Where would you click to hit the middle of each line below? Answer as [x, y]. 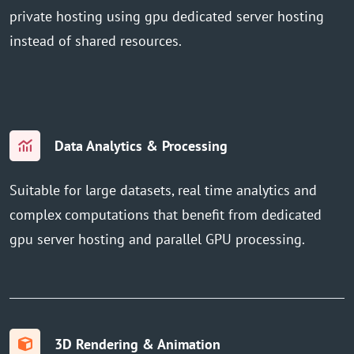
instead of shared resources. [96, 40]
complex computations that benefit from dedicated [166, 214]
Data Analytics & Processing [141, 145]
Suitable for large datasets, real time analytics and [163, 190]
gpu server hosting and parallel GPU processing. [157, 239]
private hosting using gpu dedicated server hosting [167, 16]
